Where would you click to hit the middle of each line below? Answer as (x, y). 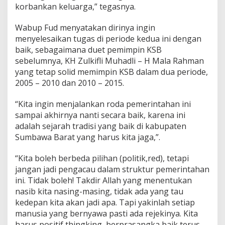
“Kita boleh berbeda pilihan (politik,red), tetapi (102, 158)
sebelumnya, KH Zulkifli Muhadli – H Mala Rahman (109, 61)
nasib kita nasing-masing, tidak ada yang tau (99, 191)
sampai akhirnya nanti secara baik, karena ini (100, 115)
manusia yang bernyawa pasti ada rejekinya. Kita (106, 213)
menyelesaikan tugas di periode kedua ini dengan (108, 38)
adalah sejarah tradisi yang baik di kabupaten (101, 126)
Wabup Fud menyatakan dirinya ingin (85, 27)
